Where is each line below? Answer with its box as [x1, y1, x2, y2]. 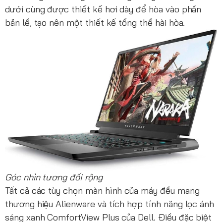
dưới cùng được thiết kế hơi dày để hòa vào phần [5, 3, 202, 15]
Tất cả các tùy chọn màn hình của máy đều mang [5, 184, 200, 196]
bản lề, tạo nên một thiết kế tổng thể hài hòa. [5, 17, 185, 29]
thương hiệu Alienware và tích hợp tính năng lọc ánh [5, 198, 215, 210]
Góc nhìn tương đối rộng [5, 171, 103, 183]
